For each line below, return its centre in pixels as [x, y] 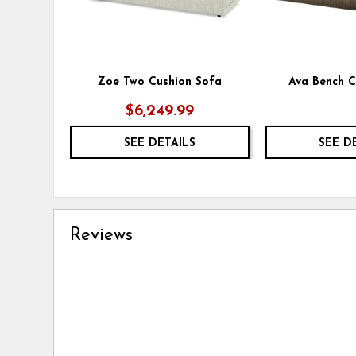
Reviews [102, 235]
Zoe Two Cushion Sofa [159, 82]
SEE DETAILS [159, 143]
